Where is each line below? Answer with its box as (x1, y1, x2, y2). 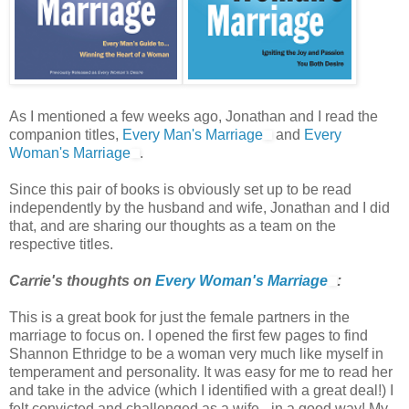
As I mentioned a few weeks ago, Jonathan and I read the (9, 108, 378, 124)
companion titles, (9, 126, 122, 142)
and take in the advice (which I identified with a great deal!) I (9, 382, 393, 398)
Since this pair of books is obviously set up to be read (9, 181, 351, 197)
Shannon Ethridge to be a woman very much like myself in (9, 345, 383, 362)
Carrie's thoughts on (9, 272, 155, 288)
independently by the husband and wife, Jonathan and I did (9, 199, 390, 215)
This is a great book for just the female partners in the (9, 309, 350, 325)
